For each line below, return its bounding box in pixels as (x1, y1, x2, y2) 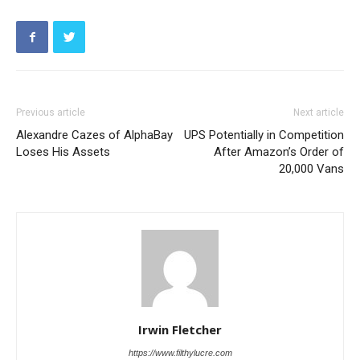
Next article (293, 107, 344, 119)
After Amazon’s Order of (214, 145, 344, 160)
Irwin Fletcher (138, 321, 222, 338)
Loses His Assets (16, 145, 110, 160)
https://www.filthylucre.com (128, 348, 232, 358)
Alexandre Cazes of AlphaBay (16, 128, 173, 143)
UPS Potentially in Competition (184, 128, 344, 143)
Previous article (16, 107, 85, 119)
